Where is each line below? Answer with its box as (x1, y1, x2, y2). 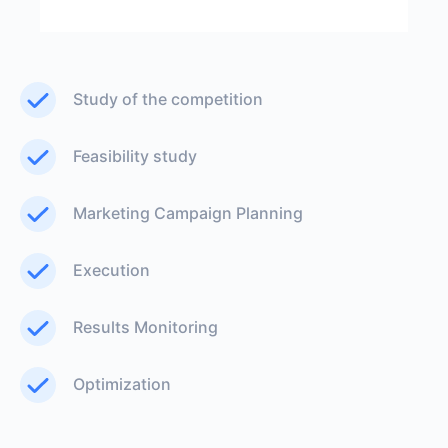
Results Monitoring (73, 317, 218, 338)
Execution (73, 260, 150, 281)
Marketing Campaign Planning (73, 203, 303, 224)
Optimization (73, 374, 171, 395)
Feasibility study (73, 146, 197, 167)
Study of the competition (73, 89, 263, 110)
